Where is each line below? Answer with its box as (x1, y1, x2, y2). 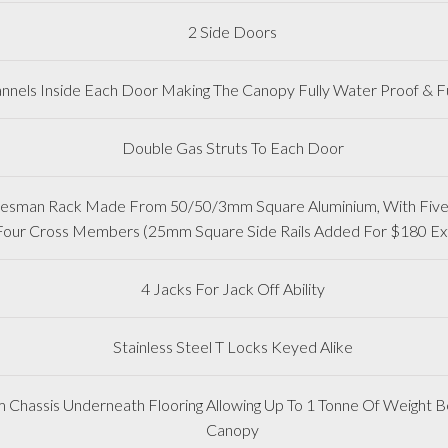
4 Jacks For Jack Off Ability (140, 278, 325, 298)
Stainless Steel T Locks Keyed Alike (112, 336, 353, 356)
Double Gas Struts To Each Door (121, 137, 344, 157)
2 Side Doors (188, 21, 278, 41)
